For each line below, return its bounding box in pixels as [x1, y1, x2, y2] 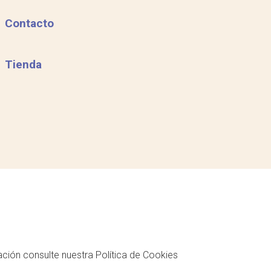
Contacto [4, 16, 54, 30]
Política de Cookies [95, 249, 178, 261]
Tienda [4, 57, 42, 71]
